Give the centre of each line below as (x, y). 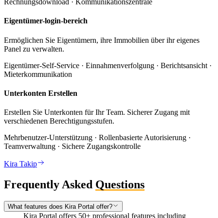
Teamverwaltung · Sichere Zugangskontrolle (72, 146)
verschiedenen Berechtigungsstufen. (59, 121)
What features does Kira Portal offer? (60, 207)
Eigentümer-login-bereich (46, 21)
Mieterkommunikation (38, 74)
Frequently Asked (48, 185)
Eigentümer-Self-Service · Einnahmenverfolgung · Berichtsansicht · (108, 65)
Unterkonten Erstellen (41, 93)
